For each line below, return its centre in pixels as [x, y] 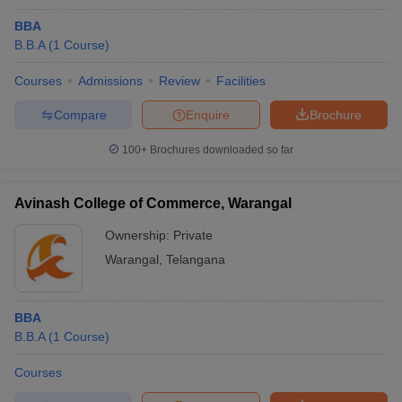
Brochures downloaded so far [220, 150]
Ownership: [139, 235]
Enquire [208, 114]
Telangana [196, 259]
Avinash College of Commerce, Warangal [153, 203]
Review [179, 81]
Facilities [241, 81]
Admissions [110, 81]
